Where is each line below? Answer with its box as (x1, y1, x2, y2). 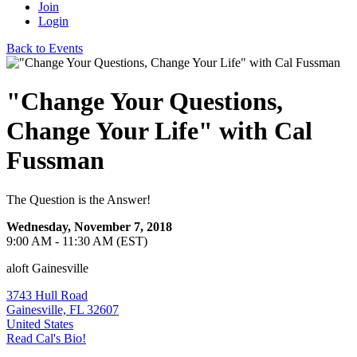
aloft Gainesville (6, 261, 88, 275)
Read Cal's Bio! (6, 331, 86, 345)
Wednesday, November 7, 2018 (6, 219, 172, 233)
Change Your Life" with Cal (6, 116, 312, 146)
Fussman (6, 146, 104, 175)
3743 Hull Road (6, 288, 88, 302)
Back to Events (6, 41, 83, 55)
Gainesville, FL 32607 (6, 302, 119, 316)
